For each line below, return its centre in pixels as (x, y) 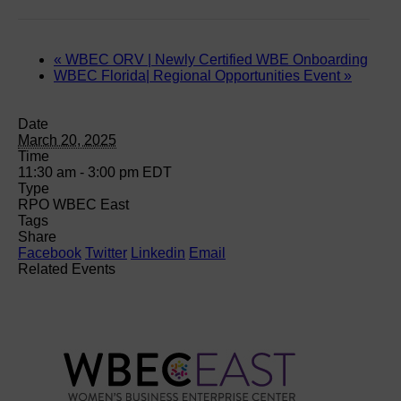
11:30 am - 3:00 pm (80, 172)
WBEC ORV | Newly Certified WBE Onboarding (215, 59)
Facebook (50, 252)
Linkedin (158, 252)
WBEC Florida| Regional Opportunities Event (199, 75)
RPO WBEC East (73, 204)
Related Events (67, 269)
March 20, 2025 (67, 140)
